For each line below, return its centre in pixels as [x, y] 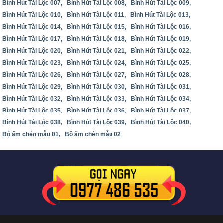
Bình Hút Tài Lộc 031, [161, 87]
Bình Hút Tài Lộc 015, [97, 27]
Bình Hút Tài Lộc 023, [32, 63]
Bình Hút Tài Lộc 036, [97, 111]
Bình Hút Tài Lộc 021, [97, 51]
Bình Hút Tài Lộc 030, [97, 87]
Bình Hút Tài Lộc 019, [161, 39]
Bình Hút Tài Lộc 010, [32, 15]
